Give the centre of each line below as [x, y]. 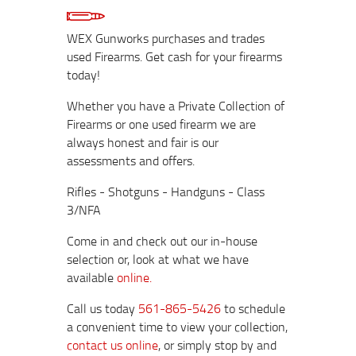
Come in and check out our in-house [162, 240]
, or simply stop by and [217, 344]
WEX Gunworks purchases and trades [166, 38]
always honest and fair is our [143, 142]
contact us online [112, 344]
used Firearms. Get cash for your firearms [174, 56]
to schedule [253, 308]
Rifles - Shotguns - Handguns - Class [166, 191]
